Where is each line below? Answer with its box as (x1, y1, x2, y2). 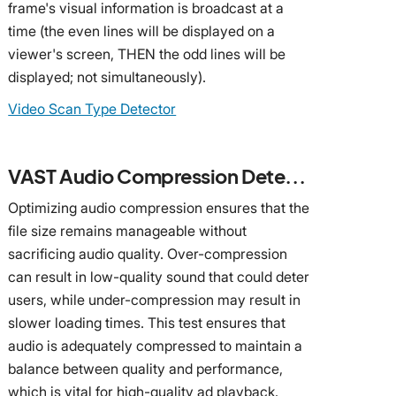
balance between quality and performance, (8, 359, 284, 377)
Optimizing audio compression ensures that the (8, 198, 310, 217)
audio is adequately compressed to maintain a (8, 336, 303, 354)
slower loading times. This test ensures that (8, 313, 286, 331)
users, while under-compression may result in (8, 290, 301, 308)
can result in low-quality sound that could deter (8, 267, 310, 286)
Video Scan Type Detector (8, 99, 177, 118)
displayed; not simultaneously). (8, 67, 207, 86)
